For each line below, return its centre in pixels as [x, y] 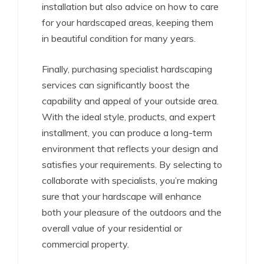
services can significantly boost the [116, 85]
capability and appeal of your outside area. [130, 101]
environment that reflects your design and [130, 148]
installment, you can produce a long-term [127, 133]
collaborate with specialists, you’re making [130, 180]
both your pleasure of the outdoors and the [132, 212]
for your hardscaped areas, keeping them [128, 22]
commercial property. [85, 244]
